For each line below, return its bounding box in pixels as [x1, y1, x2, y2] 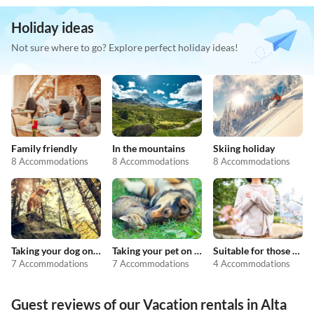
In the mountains [112, 142, 185, 154]
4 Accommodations [213, 258, 290, 270]
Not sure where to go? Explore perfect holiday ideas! [11, 41, 238, 54]
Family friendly [11, 142, 77, 154]
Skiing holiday [213, 142, 275, 154]
